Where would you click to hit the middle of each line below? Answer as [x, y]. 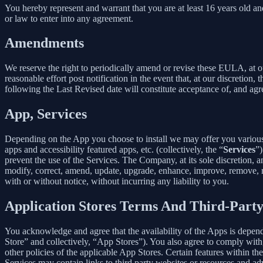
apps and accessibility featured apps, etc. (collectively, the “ [114, 150]
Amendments [44, 43]
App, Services [46, 114]
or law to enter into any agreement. [69, 18]
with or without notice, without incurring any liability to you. [117, 181]
